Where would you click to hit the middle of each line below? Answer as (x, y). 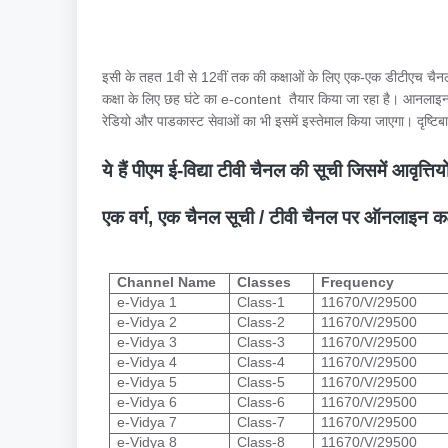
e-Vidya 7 (146, 422)
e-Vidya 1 (146, 302)
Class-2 (260, 322)
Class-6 (260, 402)
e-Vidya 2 (146, 322)
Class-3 (260, 342)
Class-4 (260, 362)
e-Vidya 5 (146, 382)
